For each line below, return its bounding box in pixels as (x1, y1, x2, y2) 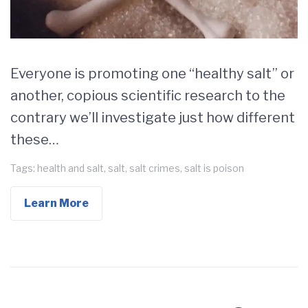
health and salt (37, 162, 104, 175)
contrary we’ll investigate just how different (10, 109, 295, 126)
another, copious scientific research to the (10, 87, 285, 104)
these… (10, 131, 59, 148)
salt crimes (129, 162, 180, 175)
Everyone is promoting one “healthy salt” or (10, 65, 294, 82)
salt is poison (184, 162, 244, 175)
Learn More (24, 197, 89, 210)
